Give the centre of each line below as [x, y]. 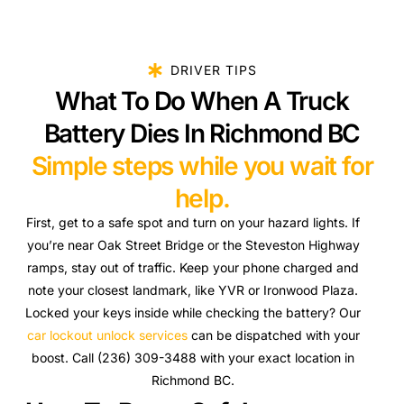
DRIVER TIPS [213, 70]
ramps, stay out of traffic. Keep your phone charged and [193, 268]
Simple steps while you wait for [202, 166]
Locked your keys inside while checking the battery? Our [193, 313]
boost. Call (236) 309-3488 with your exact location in [193, 358]
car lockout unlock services [107, 335]
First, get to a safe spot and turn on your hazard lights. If [193, 223]
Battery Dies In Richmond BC [202, 134]
